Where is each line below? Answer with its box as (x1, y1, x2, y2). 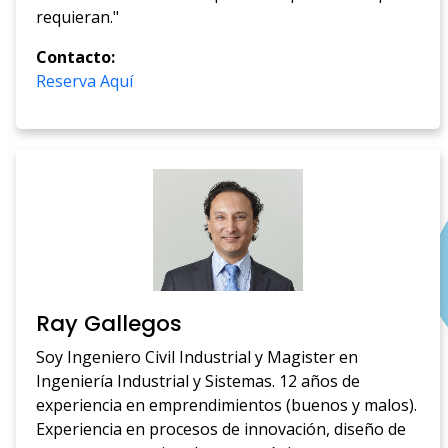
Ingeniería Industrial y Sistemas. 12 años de (36, 369, 361, 392)
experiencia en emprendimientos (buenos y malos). (36, 393, 418, 416)
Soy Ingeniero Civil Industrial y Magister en (36, 345, 359, 368)
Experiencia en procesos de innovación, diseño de (36, 417, 407, 440)
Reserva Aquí (36, 69, 134, 92)
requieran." (36, 5, 120, 28)
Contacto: (36, 45, 116, 68)
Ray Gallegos (36, 307, 183, 339)
